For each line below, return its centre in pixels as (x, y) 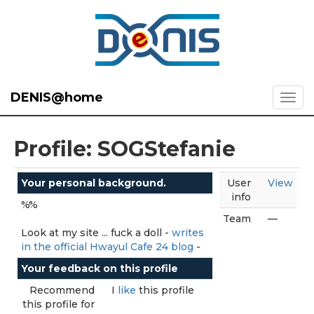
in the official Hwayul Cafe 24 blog (107, 247)
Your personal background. (94, 183)
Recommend (62, 290)
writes (188, 233)
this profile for (59, 304)
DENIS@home (57, 97)
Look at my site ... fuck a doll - (96, 233)
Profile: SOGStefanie (125, 149)
